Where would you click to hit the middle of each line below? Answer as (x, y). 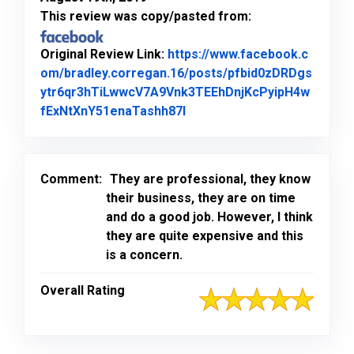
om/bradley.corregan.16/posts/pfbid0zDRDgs (176, 73)
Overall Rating (83, 290)
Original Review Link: (104, 54)
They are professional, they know (210, 179)
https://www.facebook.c (238, 54)
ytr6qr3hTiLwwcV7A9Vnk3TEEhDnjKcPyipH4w (175, 92)
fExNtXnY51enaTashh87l (113, 111)
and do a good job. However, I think (209, 217)
